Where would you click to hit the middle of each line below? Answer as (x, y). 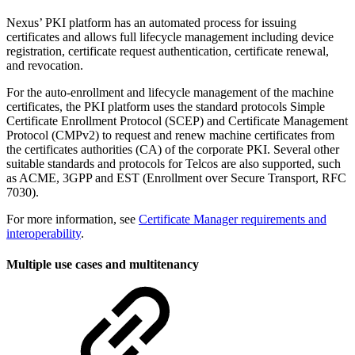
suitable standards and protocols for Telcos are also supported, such (174, 163)
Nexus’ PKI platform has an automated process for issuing (151, 22)
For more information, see (73, 219)
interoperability (44, 233)
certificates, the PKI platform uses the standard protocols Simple (166, 106)
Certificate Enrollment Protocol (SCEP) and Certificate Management (177, 120)
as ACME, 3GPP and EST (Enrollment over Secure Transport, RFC (176, 177)
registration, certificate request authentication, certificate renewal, (168, 51)
